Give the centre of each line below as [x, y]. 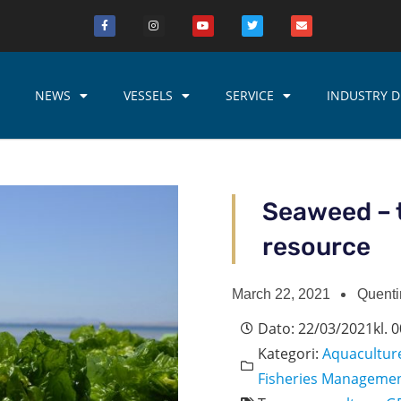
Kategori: [290, 354]
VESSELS [148, 95]
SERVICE [249, 95]
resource [316, 247]
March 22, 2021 [281, 294]
